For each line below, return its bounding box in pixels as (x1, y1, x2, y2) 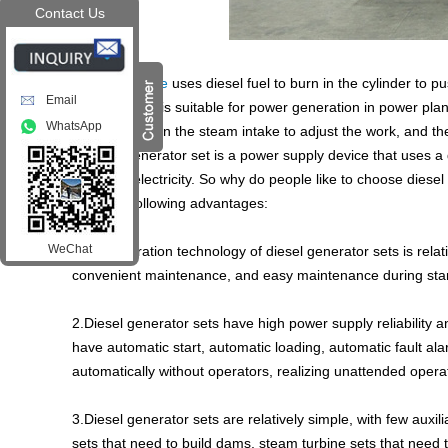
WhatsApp (46, 119, 102, 134)
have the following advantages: (72, 194, 268, 211)
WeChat (47, 242, 92, 257)
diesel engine (84, 74, 168, 91)
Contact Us (34, 4, 105, 21)
